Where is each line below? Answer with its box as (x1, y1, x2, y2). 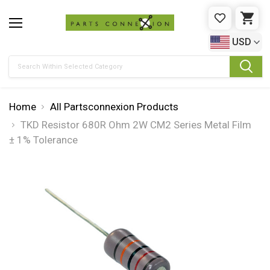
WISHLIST (219, 19, 264, 31)
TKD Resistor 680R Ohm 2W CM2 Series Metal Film (20, 119, 251, 131)
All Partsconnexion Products (49, 101, 178, 113)
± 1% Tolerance (9, 134, 78, 146)
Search (9, 67, 38, 79)
